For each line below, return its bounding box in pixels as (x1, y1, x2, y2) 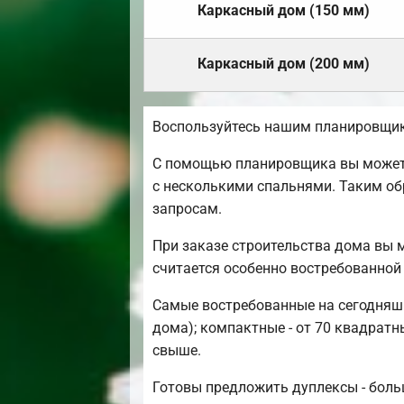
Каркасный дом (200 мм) (197, 55, 370, 73)
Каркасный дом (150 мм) (197, 2, 370, 20)
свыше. (152, 342, 201, 360)
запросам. (152, 200, 222, 218)
